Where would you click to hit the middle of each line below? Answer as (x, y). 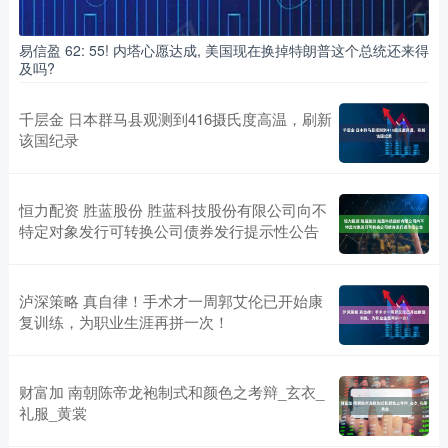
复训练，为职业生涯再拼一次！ (123, 322)
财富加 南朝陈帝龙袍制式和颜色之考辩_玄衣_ (171, 392)
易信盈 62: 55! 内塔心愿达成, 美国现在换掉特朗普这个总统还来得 (223, 50)
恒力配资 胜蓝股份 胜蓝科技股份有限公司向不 (172, 210)
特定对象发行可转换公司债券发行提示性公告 (168, 231)
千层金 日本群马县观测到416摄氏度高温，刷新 (175, 119)
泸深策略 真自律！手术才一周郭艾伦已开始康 (170, 301)
